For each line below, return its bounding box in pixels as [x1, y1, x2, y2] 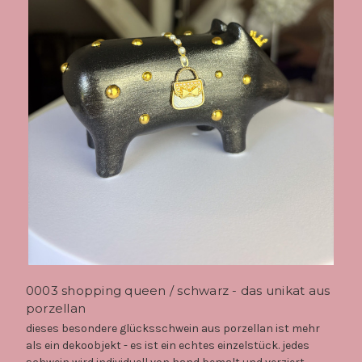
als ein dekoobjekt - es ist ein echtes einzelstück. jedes [25, 338, 309, 352]
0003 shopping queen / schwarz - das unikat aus [25, 282, 330, 298]
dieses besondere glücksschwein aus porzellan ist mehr [25, 321, 320, 335]
